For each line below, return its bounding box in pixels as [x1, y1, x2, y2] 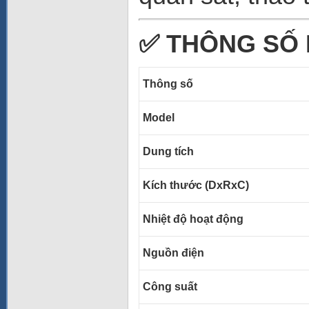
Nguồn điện [143, 247, 204, 259]
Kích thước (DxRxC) [143, 179, 249, 191]
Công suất [143, 281, 197, 292]
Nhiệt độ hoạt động [143, 213, 271, 225]
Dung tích [143, 146, 194, 157]
